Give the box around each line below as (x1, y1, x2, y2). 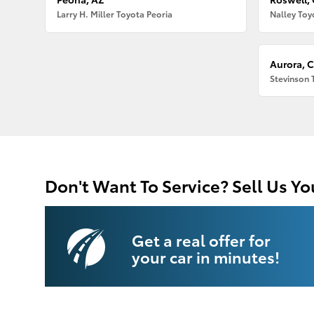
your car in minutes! (132, 245, 280, 267)
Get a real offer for (132, 228, 271, 250)
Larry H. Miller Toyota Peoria (57, 8, 173, 20)
